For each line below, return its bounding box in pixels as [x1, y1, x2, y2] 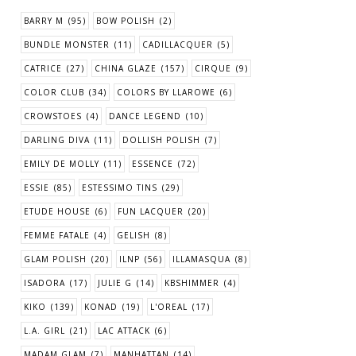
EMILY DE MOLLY [24, 158, 99, 170]
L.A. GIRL [24, 325, 65, 337]
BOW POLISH [96, 15, 155, 27]
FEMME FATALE [24, 230, 90, 242]
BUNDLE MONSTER [24, 39, 110, 51]
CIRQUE [195, 63, 231, 75]
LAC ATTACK [98, 325, 150, 337]
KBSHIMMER [164, 277, 219, 289]
